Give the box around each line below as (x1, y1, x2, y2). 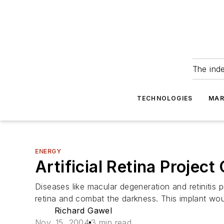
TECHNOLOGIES (136, 94, 193, 102)
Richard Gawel (54, 205, 112, 215)
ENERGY (35, 147, 61, 155)
